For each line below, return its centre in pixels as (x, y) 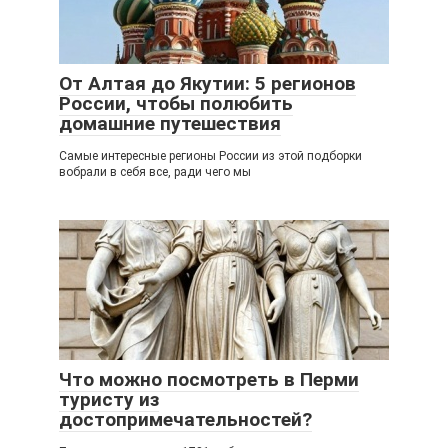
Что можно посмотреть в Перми (209, 379)
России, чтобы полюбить (176, 103)
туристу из (109, 399)
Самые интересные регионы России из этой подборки (210, 156)
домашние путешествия (170, 123)
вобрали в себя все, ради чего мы (155, 172)
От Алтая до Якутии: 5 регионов (207, 83)
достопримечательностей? (185, 419)
